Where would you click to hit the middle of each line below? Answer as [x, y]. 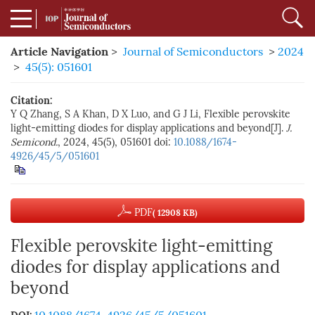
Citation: [31, 101]
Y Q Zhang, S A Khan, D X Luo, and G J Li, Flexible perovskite [150, 114]
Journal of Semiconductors [193, 52]
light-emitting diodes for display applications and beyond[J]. [148, 128]
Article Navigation [59, 51]
